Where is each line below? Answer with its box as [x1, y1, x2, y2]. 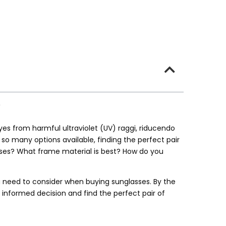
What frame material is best [17, 146, 117, 156]
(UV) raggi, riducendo [98, 123, 175, 133]
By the [153, 177, 176, 187]
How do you [123, 146, 163, 156]
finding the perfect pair [97, 135, 180, 145]
